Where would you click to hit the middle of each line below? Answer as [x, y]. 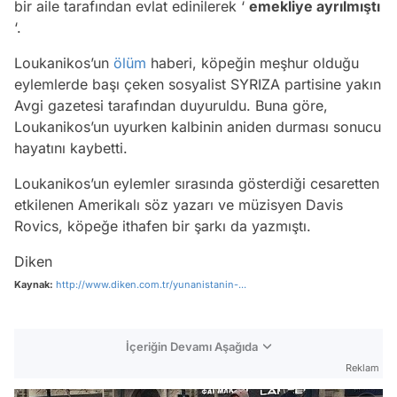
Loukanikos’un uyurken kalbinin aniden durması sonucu [198, 126]
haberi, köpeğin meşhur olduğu [253, 62]
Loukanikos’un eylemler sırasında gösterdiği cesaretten [197, 183]
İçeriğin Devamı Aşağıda [192, 346]
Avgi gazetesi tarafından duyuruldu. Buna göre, [171, 105]
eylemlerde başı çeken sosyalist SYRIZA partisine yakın [198, 84]
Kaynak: [34, 284]
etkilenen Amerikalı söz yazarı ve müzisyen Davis [179, 204]
